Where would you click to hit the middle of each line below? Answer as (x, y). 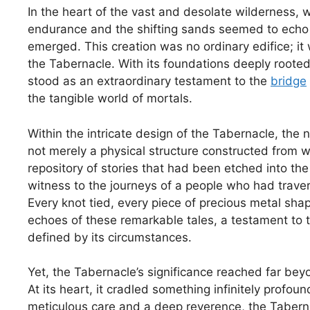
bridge (289, 81)
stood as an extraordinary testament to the (149, 81)
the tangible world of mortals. (110, 99)
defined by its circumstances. (110, 237)
